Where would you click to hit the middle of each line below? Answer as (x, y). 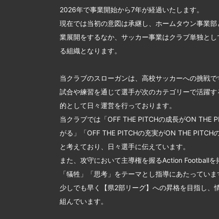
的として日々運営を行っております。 (118, 105)
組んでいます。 (84, 201)
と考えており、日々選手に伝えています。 (125, 146)
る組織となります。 (90, 50)
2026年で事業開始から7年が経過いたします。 (131, 9)
